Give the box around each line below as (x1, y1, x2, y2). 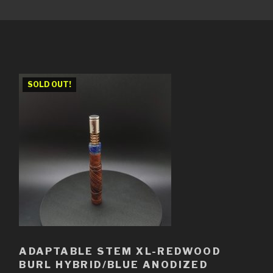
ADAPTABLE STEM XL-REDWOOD (19, 245, 221, 257)
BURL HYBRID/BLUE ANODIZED (19, 258, 208, 271)
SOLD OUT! (27, 79, 72, 89)
